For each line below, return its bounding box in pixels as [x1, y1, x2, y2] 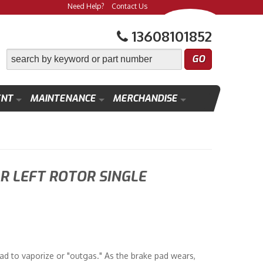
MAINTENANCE [29, 92, 96, 104]
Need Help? [68, 2, 104, 11]
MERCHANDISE [112, 92, 177, 104]
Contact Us [112, 2, 147, 11]
